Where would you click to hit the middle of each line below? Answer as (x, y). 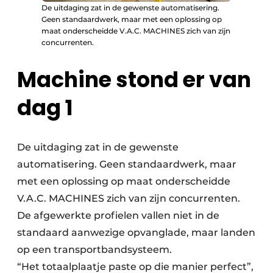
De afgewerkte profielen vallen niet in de (118, 216)
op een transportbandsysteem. (94, 250)
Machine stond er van (134, 80)
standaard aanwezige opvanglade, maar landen (136, 233)
